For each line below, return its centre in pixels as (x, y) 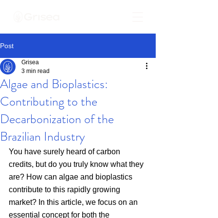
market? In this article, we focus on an (74, 202)
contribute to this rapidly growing (65, 190)
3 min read (36, 71)
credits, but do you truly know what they (77, 164)
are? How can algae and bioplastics (72, 177)
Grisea (30, 62)
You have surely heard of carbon (65, 152)
